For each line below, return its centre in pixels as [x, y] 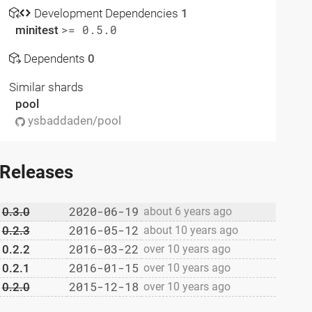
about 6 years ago [188, 211]
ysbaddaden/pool [73, 121]
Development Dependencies [106, 13]
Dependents [55, 58]
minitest [38, 30]
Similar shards [47, 87]
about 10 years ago [191, 230]
